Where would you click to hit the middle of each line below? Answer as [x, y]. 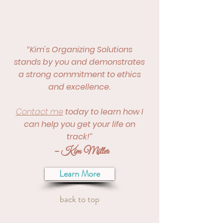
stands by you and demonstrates [79, 62]
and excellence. [79, 87]
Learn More [80, 174]
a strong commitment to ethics [79, 74]
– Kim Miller [79, 151]
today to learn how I [104, 112]
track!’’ [79, 137]
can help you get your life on [79, 124]
